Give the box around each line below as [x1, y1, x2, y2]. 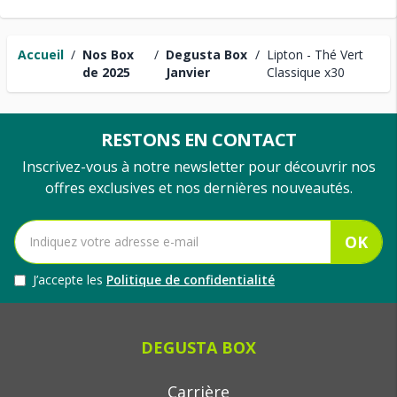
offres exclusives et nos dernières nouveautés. [44, 178, 353, 198]
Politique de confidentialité [106, 271, 275, 288]
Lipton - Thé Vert [266, 46, 363, 63]
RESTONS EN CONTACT [100, 128, 297, 152]
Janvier [166, 64, 211, 81]
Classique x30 [266, 64, 345, 81]
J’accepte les [33, 271, 106, 288]
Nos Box [82, 46, 134, 63]
